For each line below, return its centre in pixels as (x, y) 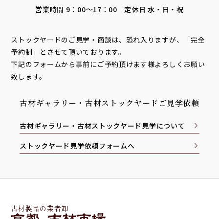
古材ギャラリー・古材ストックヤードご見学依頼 (109, 103)
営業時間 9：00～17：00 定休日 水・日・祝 (109, 9)
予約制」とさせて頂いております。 (68, 52)
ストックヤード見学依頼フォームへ (77, 146)
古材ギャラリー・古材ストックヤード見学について (102, 125)
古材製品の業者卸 (40, 208)
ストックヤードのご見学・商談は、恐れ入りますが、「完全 (108, 39)
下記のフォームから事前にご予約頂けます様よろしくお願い (108, 64)
